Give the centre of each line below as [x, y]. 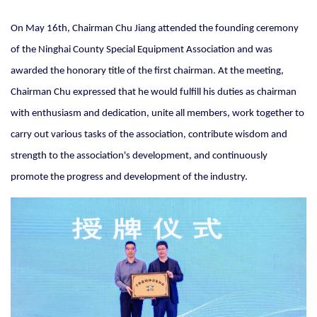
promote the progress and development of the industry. [129, 178]
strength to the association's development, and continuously [139, 156]
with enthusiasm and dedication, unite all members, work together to [157, 114]
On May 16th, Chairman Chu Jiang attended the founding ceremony [155, 29]
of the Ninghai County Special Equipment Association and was [142, 50]
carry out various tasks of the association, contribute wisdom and [149, 135]
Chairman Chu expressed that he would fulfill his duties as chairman [154, 93]
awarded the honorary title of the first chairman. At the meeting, [147, 71]
